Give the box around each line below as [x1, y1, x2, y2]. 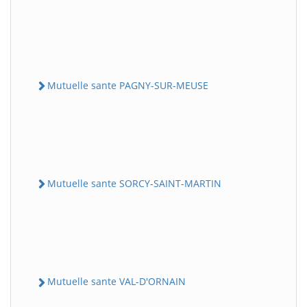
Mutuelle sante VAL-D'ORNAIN [47, 275, 186, 288]
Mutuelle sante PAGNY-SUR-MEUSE [47, 78, 208, 92]
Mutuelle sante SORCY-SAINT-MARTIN [47, 177, 221, 190]
